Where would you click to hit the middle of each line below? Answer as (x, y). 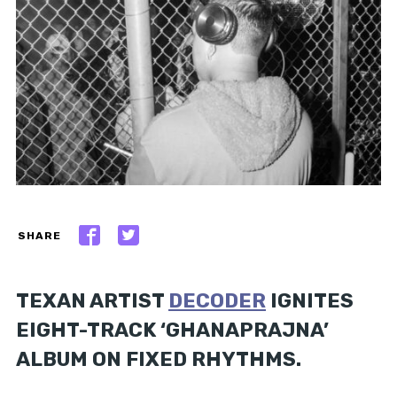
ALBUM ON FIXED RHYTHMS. (159, 359)
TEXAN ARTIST (92, 300)
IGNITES (310, 300)
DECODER (217, 300)
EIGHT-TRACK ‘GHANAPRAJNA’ (172, 330)
